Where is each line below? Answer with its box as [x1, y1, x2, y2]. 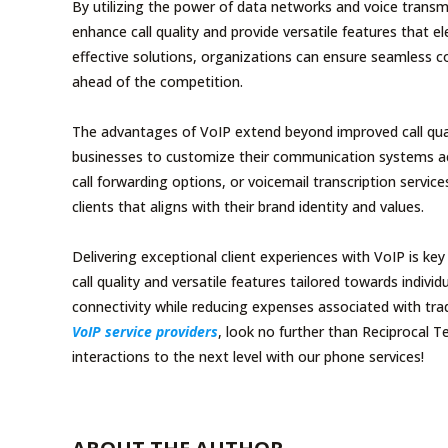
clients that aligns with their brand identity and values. [72, 196, 424, 216]
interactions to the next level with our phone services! [72, 346, 424, 366]
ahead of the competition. [72, 71, 243, 91]
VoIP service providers [72, 321, 218, 341]
